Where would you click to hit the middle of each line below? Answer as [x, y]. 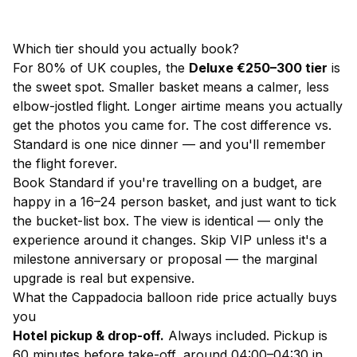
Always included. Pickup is [246, 335]
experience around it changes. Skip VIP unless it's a [170, 240]
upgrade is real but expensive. [104, 278]
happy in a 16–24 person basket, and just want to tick [175, 202]
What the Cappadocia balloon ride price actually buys [175, 297]
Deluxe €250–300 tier [258, 68]
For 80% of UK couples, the [101, 68]
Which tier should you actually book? [126, 49]
